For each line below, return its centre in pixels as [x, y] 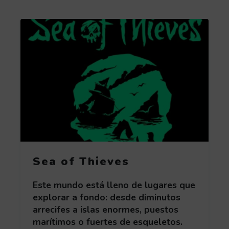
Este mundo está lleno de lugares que [114, 185]
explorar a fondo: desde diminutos [107, 198]
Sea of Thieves [81, 162]
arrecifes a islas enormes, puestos [106, 210]
